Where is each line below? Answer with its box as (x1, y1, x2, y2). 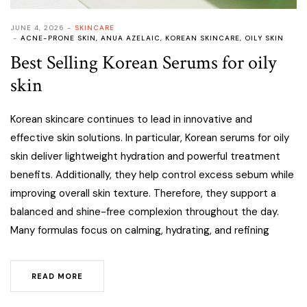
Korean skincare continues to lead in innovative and (10, 112, 252, 126)
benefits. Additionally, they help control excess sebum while (10, 168, 294, 182)
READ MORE (32, 271, 83, 281)
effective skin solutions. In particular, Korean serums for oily (10, 131, 289, 145)
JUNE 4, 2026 (10, 23, 64, 32)
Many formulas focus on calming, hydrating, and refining (10, 223, 269, 237)
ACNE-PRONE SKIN (21, 34, 96, 42)
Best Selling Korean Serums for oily (10, 50, 276, 75)
